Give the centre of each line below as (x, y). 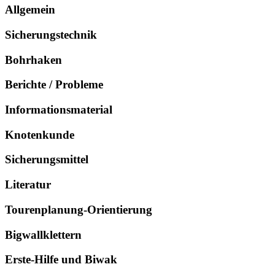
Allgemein (30, 10)
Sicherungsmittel (47, 160)
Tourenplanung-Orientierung (79, 209)
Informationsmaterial (59, 109)
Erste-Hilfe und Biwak (61, 260)
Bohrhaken (33, 60)
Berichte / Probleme (54, 85)
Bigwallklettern (43, 234)
